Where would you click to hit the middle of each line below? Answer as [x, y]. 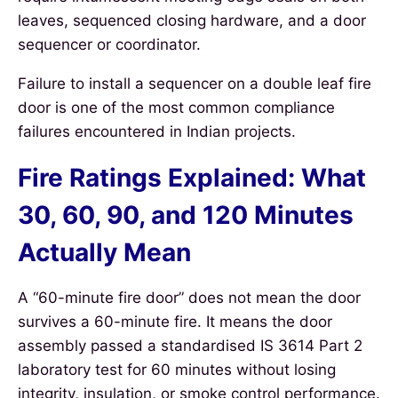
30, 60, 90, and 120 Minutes [186, 215]
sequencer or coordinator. [109, 44]
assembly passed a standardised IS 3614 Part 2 [190, 345]
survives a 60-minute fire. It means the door [175, 321]
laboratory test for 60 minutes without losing [177, 369]
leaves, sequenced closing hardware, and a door [192, 20]
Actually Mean [104, 252]
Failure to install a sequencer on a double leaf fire [195, 83]
